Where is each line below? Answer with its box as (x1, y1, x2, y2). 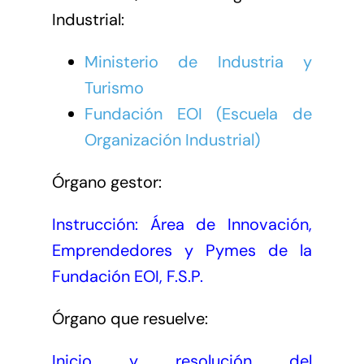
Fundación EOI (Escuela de (84, 102, 313, 124)
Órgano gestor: (51, 171, 162, 193)
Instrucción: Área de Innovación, (51, 213, 313, 235)
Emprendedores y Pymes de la (51, 239, 313, 261)
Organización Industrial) (84, 128, 260, 150)
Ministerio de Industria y (84, 50, 313, 72)
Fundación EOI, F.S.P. (51, 265, 207, 287)
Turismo (84, 76, 144, 98)
